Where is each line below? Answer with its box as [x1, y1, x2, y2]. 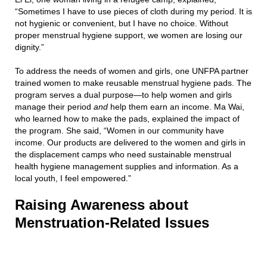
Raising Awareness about [15, 197, 188, 213]
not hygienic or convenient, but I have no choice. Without [15, 18, 228, 29]
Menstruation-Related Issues [15, 215, 209, 231]
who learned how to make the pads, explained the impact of [15, 114, 240, 124]
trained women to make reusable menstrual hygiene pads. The [15, 78, 252, 88]
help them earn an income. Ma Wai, [110, 102, 244, 112]
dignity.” [15, 42, 44, 52]
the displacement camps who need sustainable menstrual [15, 150, 231, 160]
